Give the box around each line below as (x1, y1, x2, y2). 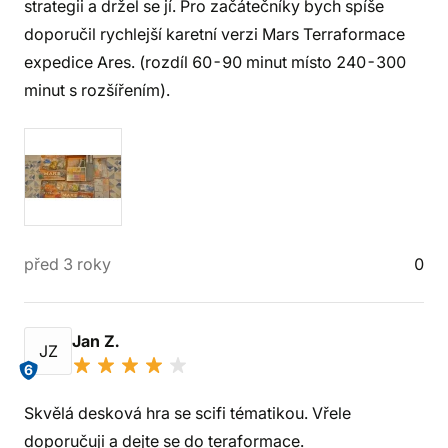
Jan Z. (72, 331, 123, 351)
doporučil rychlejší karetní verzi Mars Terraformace (24, 24, 405, 44)
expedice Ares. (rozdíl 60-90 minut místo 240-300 (24, 52, 406, 72)
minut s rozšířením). (24, 80, 170, 100)
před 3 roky (24, 254, 111, 274)
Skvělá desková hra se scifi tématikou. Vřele (24, 403, 351, 423)
